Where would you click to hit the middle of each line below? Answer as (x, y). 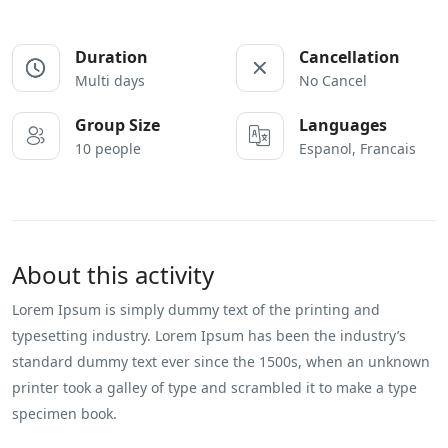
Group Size (117, 124)
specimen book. (64, 413)
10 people (108, 148)
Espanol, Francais (357, 148)
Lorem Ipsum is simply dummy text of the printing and (196, 309)
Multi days (110, 80)
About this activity (113, 274)
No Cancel (333, 80)
